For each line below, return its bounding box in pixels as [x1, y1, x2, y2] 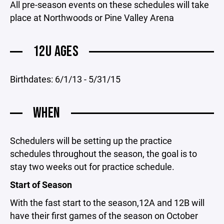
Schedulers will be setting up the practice [10, 134, 172, 146]
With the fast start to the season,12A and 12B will [10, 196, 204, 208]
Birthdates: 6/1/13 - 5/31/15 [10, 73, 120, 85]
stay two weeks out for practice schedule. [10, 160, 174, 172]
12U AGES [33, 42, 78, 60]
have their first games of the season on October [10, 209, 198, 221]
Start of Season [10, 178, 72, 190]
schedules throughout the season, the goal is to [10, 147, 197, 159]
